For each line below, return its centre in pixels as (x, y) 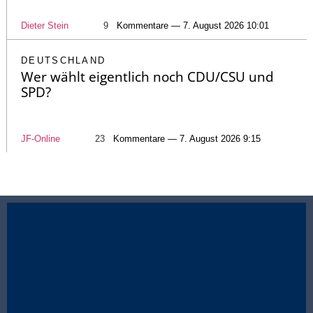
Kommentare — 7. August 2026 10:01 (193, 25)
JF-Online (41, 138)
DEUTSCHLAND (64, 60)
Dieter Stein (45, 25)
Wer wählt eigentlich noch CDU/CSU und (147, 77)
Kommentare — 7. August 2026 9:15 (187, 138)
